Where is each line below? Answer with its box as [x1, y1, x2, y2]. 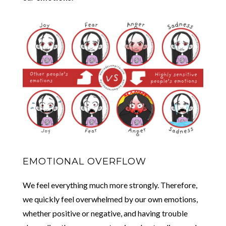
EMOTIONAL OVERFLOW [22, 155, 146, 167]
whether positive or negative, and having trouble [22, 208, 188, 218]
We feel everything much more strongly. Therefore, [22, 180, 197, 190]
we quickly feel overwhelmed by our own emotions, [22, 194, 198, 204]
